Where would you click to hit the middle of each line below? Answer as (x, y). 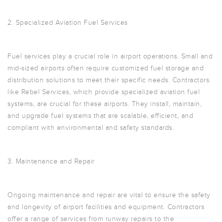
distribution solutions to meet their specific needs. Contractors (108, 80)
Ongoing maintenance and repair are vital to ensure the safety (109, 195)
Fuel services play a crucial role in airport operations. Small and (110, 56)
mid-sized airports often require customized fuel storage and (106, 68)
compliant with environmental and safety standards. (91, 128)
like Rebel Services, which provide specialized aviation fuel (104, 92)
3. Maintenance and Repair (51, 161)
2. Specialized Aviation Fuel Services (68, 23)
